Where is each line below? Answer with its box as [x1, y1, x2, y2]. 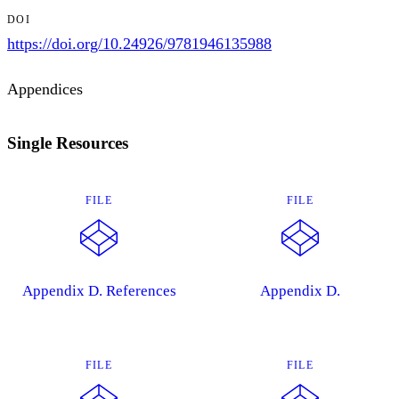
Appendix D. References [21, 282, 176, 300]
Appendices [7, 79, 83, 98]
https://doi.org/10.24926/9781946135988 [7, 34, 272, 53]
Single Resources [7, 133, 128, 152]
